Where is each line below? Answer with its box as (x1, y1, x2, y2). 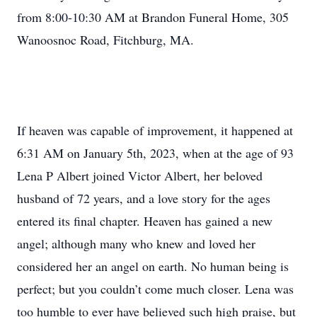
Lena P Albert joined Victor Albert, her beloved (17, 167, 263, 184)
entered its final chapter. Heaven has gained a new (17, 212, 272, 229)
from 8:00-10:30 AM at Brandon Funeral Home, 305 (17, 8, 289, 25)
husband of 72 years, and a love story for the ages (17, 190, 270, 207)
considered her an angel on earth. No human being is (17, 258, 289, 275)
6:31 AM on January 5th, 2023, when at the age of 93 (17, 144, 294, 161)
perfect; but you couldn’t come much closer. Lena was (17, 280, 294, 297)
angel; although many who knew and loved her (17, 235, 255, 252)
